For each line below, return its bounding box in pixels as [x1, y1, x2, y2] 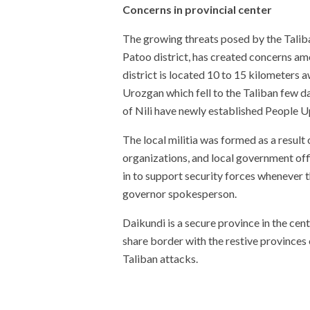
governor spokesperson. [122, 187, 237, 200]
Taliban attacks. [122, 252, 198, 265]
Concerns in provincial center [122, 3, 272, 16]
